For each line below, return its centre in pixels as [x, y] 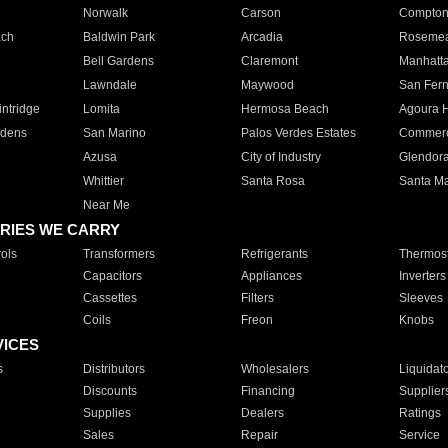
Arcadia [261, 37]
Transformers [118, 254]
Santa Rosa [272, 181]
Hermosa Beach [284, 109]
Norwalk [105, 13]
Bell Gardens [118, 61]
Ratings [419, 413]
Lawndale [109, 85]
